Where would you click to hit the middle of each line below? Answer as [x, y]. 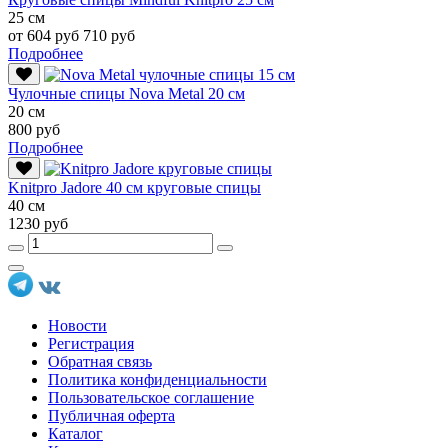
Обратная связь [100, 361]
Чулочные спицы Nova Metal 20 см [126, 93]
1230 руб [38, 223]
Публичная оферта [111, 415]
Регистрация [91, 343]
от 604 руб [45, 35]
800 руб [34, 129]
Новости [77, 325]
